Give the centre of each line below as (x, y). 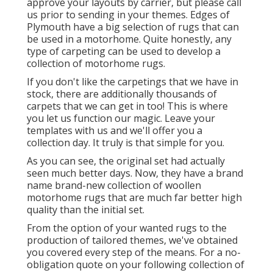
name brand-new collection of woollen (114, 185)
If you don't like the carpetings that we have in (133, 81)
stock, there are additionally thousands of (122, 94)
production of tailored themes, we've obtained (132, 240)
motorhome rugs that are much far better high (134, 197)
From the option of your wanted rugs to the (127, 228)
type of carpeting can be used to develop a (124, 51)
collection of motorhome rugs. (96, 63)
